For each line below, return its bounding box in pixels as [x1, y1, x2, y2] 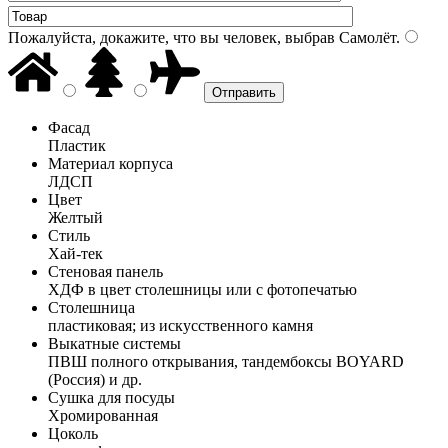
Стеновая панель [48, 262, 163, 280]
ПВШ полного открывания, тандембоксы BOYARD [48, 352, 404, 370]
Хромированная [48, 406, 158, 424]
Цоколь [48, 424, 98, 442]
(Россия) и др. [48, 370, 142, 388]
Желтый [48, 208, 103, 226]
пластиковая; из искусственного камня [48, 316, 313, 334]
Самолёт [335, 28, 396, 46]
